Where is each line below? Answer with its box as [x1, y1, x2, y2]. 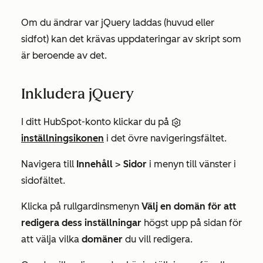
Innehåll [76, 159, 113, 170]
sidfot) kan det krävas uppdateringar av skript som [21, 33, 241, 45]
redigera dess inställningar [21, 217, 144, 228]
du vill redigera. [123, 234, 193, 245]
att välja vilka [21, 234, 82, 245]
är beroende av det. [21, 50, 107, 61]
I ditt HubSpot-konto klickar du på [21, 116, 171, 127]
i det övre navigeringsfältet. [104, 133, 227, 144]
